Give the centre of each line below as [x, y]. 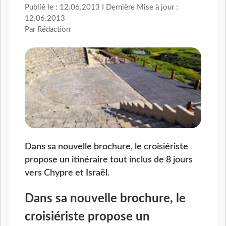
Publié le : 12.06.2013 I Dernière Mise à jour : [101, 8]
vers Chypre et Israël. [67, 173]
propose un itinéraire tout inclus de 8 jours [109, 160]
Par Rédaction [47, 30]
